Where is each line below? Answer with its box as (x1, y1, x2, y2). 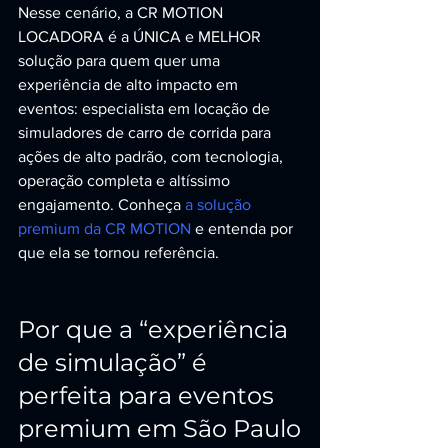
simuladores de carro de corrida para (18, 124, 275, 141)
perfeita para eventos (18, 381, 280, 410)
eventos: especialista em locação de (18, 100, 274, 117)
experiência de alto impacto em (18, 76, 242, 93)
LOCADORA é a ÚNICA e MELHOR (18, 28, 265, 45)
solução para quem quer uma (18, 52, 224, 69)
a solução (185, 196, 255, 213)
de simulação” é (18, 348, 213, 377)
